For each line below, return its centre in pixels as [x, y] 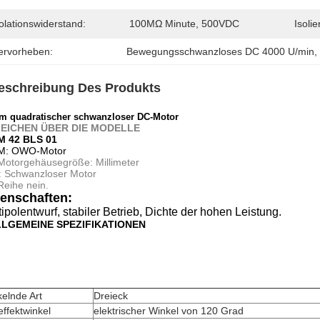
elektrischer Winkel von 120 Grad [169, 311]
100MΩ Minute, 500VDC [184, 24]
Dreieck [111, 296]
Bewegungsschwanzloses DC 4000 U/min [220, 51]
